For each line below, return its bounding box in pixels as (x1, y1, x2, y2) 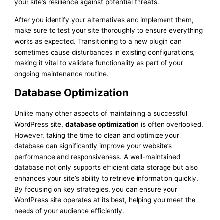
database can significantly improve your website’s (14, 141, 172, 150)
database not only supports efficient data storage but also (14, 163, 198, 171)
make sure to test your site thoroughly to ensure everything (14, 26, 203, 34)
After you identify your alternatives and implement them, (14, 15, 194, 24)
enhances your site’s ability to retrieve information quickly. (14, 174, 199, 182)
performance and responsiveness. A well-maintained (14, 152, 181, 161)
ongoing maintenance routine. (14, 69, 109, 78)
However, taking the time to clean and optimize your (14, 131, 180, 139)
